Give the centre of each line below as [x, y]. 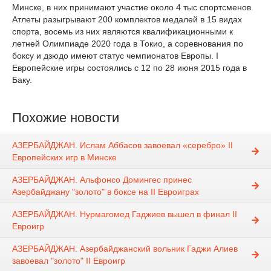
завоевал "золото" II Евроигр [69, 261]
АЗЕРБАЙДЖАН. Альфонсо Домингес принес [102, 180]
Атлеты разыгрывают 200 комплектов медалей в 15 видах [127, 19]
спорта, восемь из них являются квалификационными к [122, 31]
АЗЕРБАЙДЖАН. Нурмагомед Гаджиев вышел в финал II [125, 214]
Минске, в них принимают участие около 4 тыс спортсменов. [133, 7]
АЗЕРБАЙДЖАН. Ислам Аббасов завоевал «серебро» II [122, 145]
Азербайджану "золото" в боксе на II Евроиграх [106, 192]
